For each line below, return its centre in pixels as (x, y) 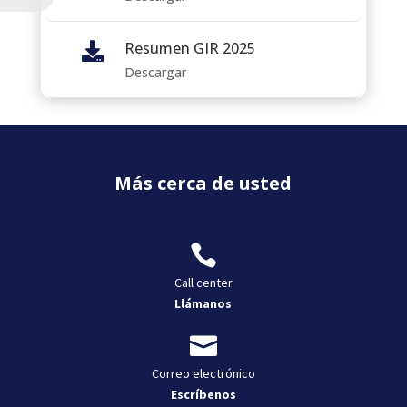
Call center (203, 282)
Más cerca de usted (203, 183)
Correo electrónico (203, 373)
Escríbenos (203, 394)
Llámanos (203, 303)
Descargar (155, 72)
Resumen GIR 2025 (189, 48)
